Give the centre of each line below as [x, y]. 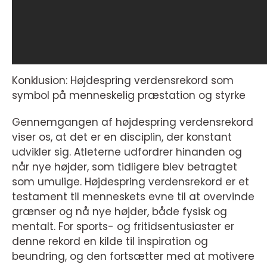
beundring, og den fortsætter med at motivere [133, 257]
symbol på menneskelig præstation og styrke [129, 96]
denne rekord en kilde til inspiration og [110, 242]
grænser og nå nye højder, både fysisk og [119, 212]
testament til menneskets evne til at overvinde [133, 197]
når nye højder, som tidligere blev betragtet [125, 167]
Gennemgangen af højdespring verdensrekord [133, 122]
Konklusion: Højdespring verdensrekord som [123, 81]
